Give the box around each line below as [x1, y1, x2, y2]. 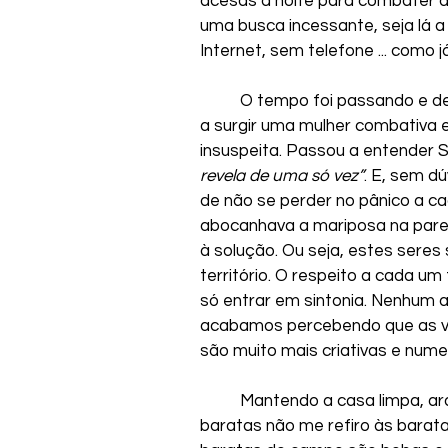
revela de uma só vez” [200, 166, 364, 185]
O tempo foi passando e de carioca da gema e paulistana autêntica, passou [200, 91, 240, 110]
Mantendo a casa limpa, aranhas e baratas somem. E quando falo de [200, 391, 240, 410]
